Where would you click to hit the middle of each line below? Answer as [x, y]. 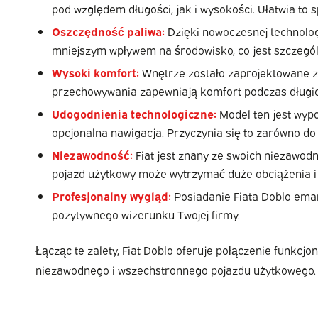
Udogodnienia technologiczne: [134, 113]
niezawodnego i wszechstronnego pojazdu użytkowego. [176, 269]
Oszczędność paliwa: [108, 31]
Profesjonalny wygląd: [111, 196]
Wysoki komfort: [95, 72]
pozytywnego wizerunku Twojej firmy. [146, 214]
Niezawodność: [92, 154]
